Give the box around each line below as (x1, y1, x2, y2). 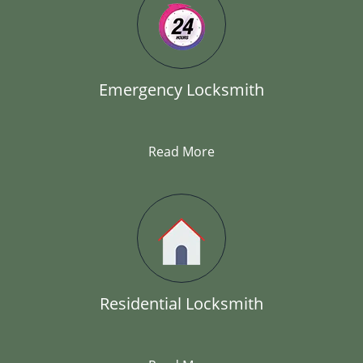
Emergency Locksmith (99, 79, 264, 100)
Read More (148, 143, 215, 160)
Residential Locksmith (100, 293, 263, 314)
